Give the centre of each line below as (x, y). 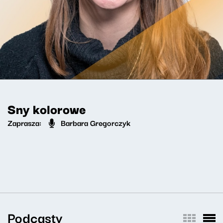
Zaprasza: (24, 122)
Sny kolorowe (47, 109)
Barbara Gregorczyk (95, 122)
